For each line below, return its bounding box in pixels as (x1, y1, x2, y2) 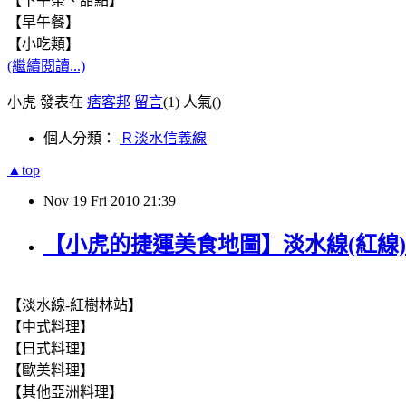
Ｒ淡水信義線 (120, 130, 207, 146)
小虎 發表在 (7, 93, 87, 110)
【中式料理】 (7, 319, 94, 335)
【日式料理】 (7, 341, 94, 357)
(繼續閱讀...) (7, 57, 85, 73)
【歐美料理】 (7, 362, 94, 379)
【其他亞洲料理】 (7, 384, 123, 401)
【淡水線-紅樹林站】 (7, 297, 142, 314)
